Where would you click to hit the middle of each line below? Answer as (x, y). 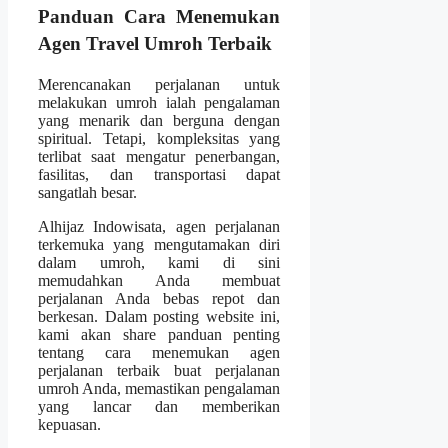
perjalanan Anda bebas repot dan (159, 298)
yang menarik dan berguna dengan (159, 120)
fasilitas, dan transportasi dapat (159, 174)
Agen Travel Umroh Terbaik (155, 43)
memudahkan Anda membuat (159, 280)
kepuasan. (69, 424)
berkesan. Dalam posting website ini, (159, 316)
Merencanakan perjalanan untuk (159, 84)
